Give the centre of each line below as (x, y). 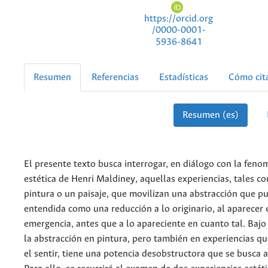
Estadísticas (184, 77)
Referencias (115, 77)
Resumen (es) (210, 115)
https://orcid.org (179, 19)
